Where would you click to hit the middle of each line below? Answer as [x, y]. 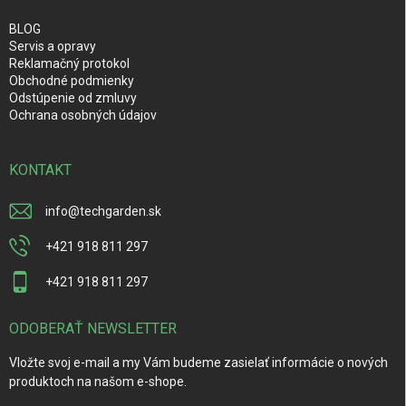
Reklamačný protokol [69, 63]
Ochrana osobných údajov [83, 115]
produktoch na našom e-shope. [98, 381]
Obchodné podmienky [72, 80]
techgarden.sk [121, 211]
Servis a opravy [53, 46]
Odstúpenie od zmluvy [73, 97]
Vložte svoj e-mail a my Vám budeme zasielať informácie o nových [198, 362]
